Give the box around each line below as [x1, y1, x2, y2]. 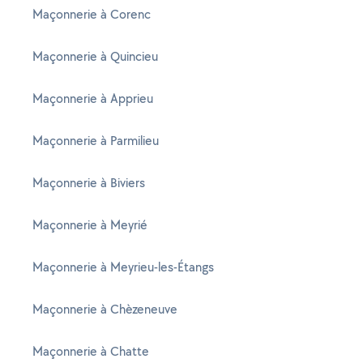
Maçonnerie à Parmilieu [32, 132, 159, 149]
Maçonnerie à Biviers [32, 174, 145, 191]
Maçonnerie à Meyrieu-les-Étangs [32, 258, 214, 275]
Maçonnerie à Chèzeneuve [32, 301, 177, 318]
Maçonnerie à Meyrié [32, 216, 147, 233]
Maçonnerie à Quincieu [32, 48, 158, 65]
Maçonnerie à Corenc [32, 6, 151, 23]
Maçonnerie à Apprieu [32, 90, 153, 107]
